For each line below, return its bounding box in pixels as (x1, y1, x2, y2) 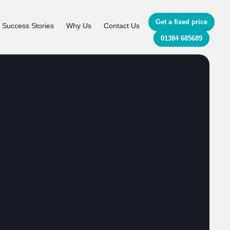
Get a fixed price (156, 18, 207, 26)
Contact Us (104, 22, 140, 30)
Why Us (66, 22, 91, 30)
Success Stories (2, 22, 54, 30)
